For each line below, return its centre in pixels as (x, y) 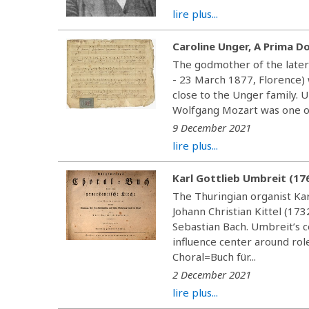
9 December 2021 (212, 127)
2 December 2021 (212, 274)
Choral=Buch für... (215, 256)
